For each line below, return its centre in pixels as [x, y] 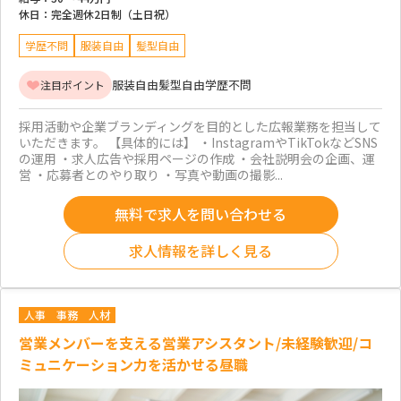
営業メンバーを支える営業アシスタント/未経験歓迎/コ [196, 342]
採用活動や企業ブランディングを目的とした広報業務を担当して [200, 126]
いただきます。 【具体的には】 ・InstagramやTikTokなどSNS [198, 142]
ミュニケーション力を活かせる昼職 [133, 364]
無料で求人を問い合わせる [200, 214]
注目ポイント [73, 84]
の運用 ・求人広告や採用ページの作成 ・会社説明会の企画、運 [197, 158]
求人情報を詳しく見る [200, 251]
